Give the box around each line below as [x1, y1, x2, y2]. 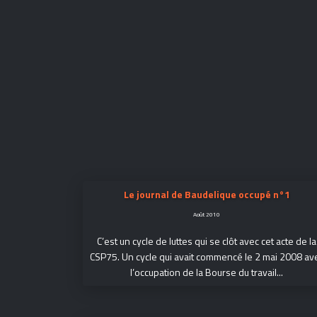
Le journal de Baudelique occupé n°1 [123, 187, 290, 202]
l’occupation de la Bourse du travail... [130, 265, 283, 279]
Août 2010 [193, 209, 220, 219]
